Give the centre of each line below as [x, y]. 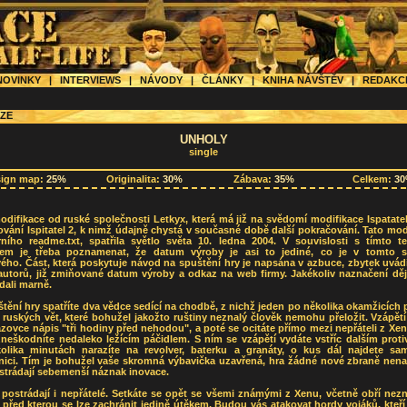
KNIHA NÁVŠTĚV [303, 80]
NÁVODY [161, 80]
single [203, 152]
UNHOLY [203, 139]
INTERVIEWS [90, 80]
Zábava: [254, 179]
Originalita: [134, 179]
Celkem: [373, 179]
